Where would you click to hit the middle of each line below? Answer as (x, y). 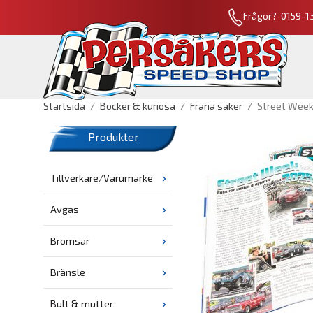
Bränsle (68, 272)
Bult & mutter (82, 304)
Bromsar (70, 241)
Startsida (64, 106)
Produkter (113, 137)
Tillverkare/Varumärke (102, 178)
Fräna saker (216, 106)
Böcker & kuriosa (138, 106)
